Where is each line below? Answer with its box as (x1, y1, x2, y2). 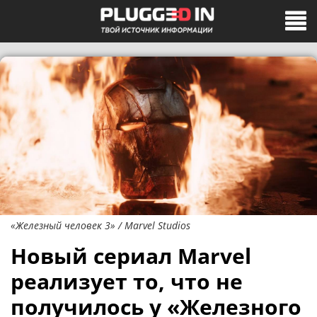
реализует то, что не (11, 267, 243, 296)
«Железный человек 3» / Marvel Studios (11, 219, 190, 232)
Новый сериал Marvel (11, 241, 251, 270)
